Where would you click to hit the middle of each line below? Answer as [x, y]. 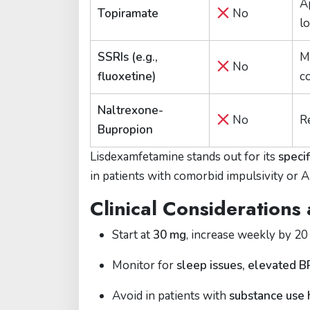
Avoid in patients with [171, 296]
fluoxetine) [127, 76]
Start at [133, 235]
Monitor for [144, 265]
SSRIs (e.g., [128, 57]
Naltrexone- [130, 110]
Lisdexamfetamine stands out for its [184, 157]
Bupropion [125, 130]
